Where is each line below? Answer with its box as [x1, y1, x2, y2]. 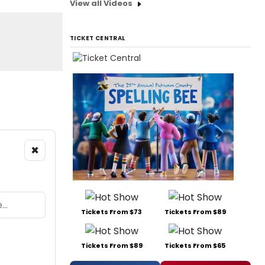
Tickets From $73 [81, 206, 142, 216]
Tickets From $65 [164, 241, 225, 251]
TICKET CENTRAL [70, 33, 125, 43]
